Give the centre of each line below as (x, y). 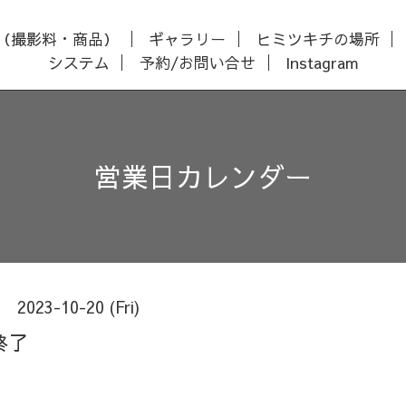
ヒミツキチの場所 (318, 39)
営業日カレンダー (203, 176)
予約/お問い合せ (198, 62)
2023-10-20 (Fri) (79, 307)
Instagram (322, 62)
